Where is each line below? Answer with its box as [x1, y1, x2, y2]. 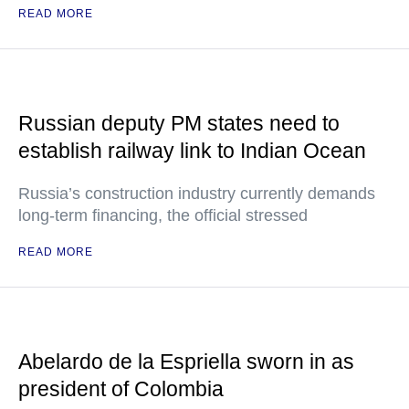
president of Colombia [18, 377, 224, 401]
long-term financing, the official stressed [18, 206, 308, 225]
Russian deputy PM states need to [18, 111, 340, 135]
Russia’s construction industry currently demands [18, 184, 375, 203]
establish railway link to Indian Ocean [18, 139, 366, 163]
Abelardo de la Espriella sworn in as [18, 350, 354, 373]
